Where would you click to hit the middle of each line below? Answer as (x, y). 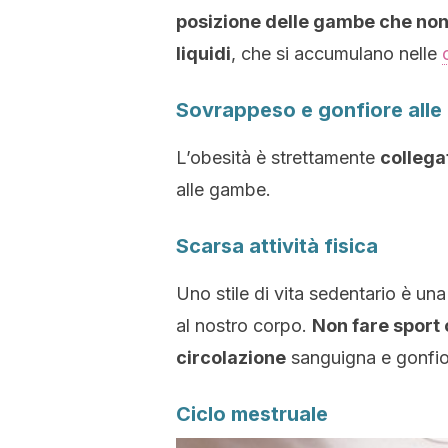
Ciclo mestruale (252, 414)
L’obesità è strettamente (278, 157)
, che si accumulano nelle (336, 53)
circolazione (231, 357)
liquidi (203, 53)
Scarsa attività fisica (277, 246)
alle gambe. (223, 189)
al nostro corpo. (244, 325)
